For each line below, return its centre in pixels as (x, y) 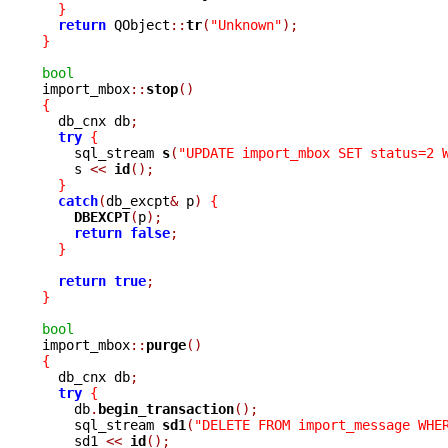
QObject (138, 24)
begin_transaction (166, 408)
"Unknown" (246, 24)
